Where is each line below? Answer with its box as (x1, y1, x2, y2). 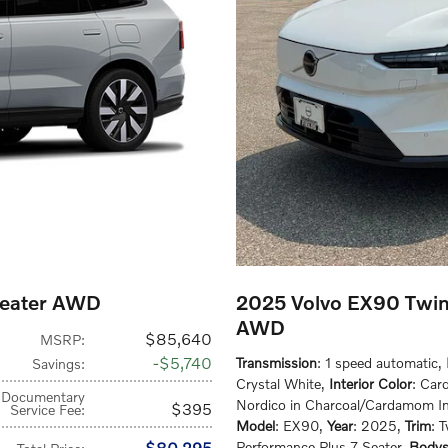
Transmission (236, 354, 317, 371)
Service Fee (10, 401, 82, 418)
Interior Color (329, 375, 412, 392)
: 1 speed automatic (317, 354, 438, 371)
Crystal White (236, 375, 321, 392)
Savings (32, 355, 82, 372)
